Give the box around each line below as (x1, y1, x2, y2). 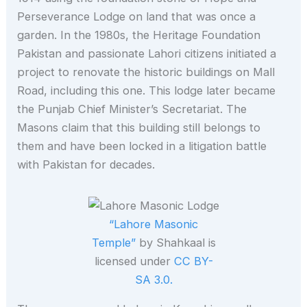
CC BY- (173, 254, 213, 268)
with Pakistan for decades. (17, 157, 156, 171)
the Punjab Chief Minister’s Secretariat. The (17, 101, 247, 116)
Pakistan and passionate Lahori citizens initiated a (17, 46, 277, 60)
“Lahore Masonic (109, 217, 198, 231)
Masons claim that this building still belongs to (17, 120, 261, 134)
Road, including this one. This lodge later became (17, 83, 276, 97)
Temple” (91, 235, 136, 249)
